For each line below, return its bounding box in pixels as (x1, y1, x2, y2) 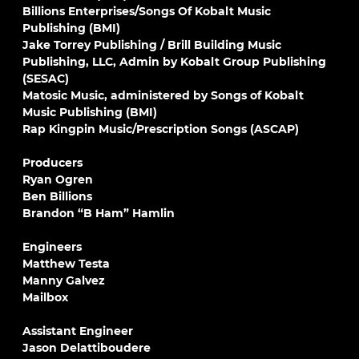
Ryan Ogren (22, 172, 93, 187)
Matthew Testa (22, 256, 110, 271)
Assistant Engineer (22, 324, 133, 338)
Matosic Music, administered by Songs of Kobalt (22, 88, 304, 103)
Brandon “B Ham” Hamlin (22, 206, 175, 220)
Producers (22, 155, 83, 170)
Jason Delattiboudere (22, 341, 151, 355)
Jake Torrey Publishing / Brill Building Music (22, 38, 281, 52)
